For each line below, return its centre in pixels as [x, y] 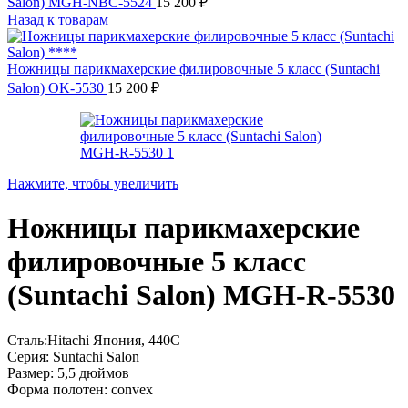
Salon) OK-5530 [57, 88]
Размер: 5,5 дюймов [68, 372]
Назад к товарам [58, 20]
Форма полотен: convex [80, 389]
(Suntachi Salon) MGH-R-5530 [201, 296]
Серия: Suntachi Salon [73, 356]
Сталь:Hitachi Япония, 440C [94, 340]
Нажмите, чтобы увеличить [93, 184]
